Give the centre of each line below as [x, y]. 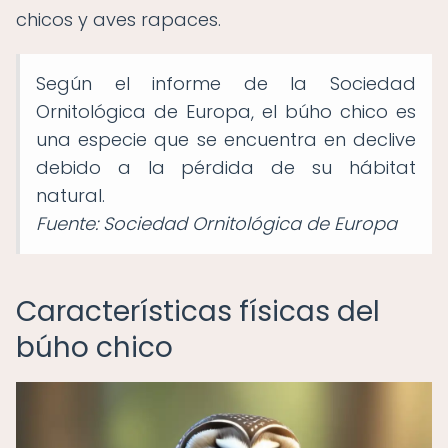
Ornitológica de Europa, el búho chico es [226, 111]
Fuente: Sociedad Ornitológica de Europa [216, 223]
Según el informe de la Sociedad [226, 83]
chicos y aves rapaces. [118, 19]
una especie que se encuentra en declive [226, 139]
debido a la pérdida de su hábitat [226, 167]
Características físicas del [198, 311]
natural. [70, 195]
